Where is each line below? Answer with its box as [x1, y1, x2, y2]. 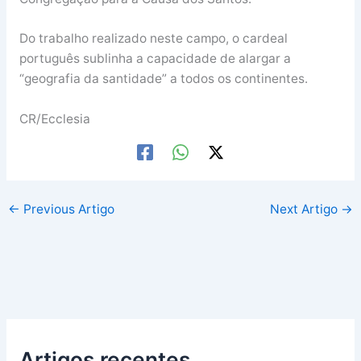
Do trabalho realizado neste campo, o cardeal [19, 31, 288, 47]
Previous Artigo [20, 201, 115, 218]
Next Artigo [269, 201, 341, 218]
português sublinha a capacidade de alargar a [19, 51, 291, 67]
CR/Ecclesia [19, 111, 90, 127]
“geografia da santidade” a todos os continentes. [19, 71, 308, 87]
